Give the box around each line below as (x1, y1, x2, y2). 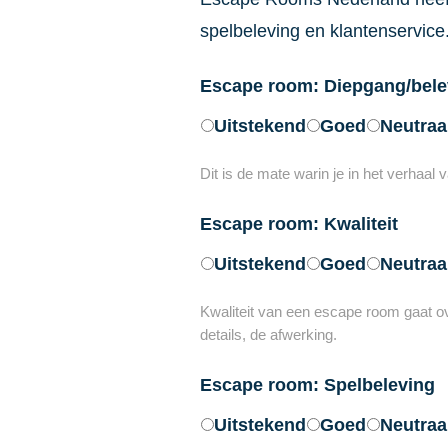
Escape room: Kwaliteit (199, 213, 398, 234)
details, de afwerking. (199, 326, 337, 343)
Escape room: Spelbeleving (199, 375, 435, 395)
